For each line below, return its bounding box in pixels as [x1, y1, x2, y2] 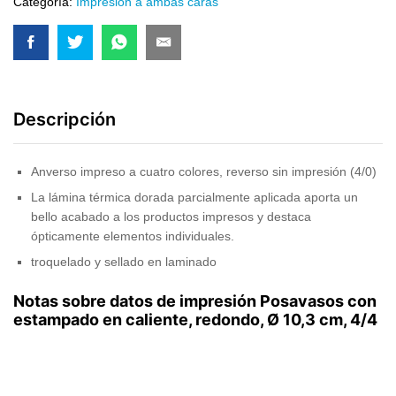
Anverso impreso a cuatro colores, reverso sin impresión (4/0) [31, 164, 377, 179]
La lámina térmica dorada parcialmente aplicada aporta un [31, 189, 358, 204]
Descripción [13, 108, 116, 130]
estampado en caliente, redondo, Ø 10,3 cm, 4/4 [13, 310, 377, 330]
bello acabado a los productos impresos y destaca [31, 209, 311, 224]
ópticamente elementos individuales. [31, 228, 234, 243]
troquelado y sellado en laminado [31, 254, 217, 269]
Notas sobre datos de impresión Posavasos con [13, 292, 377, 311]
